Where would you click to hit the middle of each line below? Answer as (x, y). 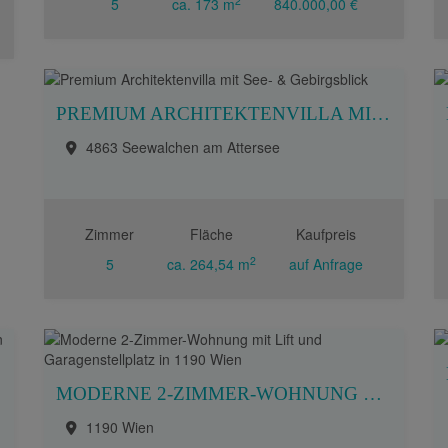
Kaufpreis (325, 234)
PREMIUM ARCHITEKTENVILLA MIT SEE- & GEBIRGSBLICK (380, 113)
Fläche (211, 234)
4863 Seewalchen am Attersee (183, 147)
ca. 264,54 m (208, 264)
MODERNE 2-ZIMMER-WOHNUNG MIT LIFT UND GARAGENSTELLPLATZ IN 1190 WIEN (372, 393)
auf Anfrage (325, 264)
